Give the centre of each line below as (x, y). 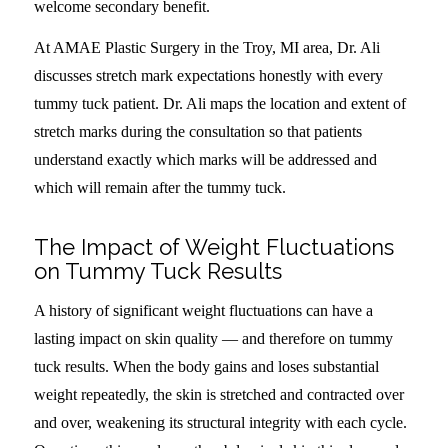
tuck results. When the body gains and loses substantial (206, 366)
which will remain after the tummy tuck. (159, 188)
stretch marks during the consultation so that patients (197, 132)
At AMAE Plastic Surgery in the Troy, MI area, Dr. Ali (206, 48)
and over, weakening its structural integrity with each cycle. (220, 422)
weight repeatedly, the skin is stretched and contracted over (218, 394)
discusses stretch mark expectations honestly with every (208, 76)
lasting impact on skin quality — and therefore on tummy (213, 338)
